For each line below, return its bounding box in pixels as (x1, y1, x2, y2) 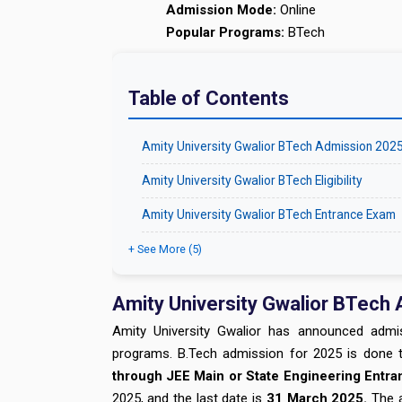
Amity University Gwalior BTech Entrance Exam (141, 207, 396, 222)
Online (276, 2, 316, 18)
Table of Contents (127, 87, 289, 109)
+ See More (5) (127, 242, 202, 256)
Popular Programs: (166, 24, 284, 40)
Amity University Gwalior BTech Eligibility (141, 173, 363, 188)
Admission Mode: (166, 2, 276, 18)
